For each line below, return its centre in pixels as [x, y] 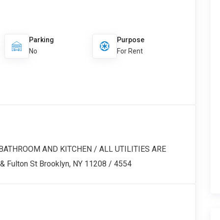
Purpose [131, 40]
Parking [41, 40]
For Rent [130, 51]
